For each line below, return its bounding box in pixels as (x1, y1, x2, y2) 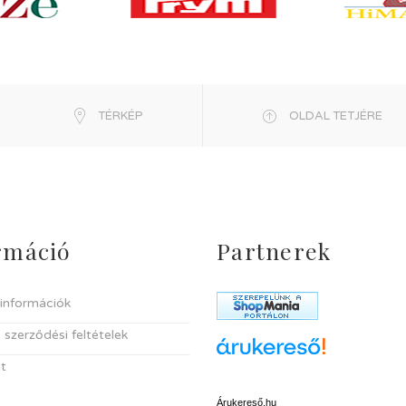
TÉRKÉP (98, 109, 143, 123)
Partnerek (217, 236, 332, 266)
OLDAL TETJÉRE (289, 109, 382, 123)
